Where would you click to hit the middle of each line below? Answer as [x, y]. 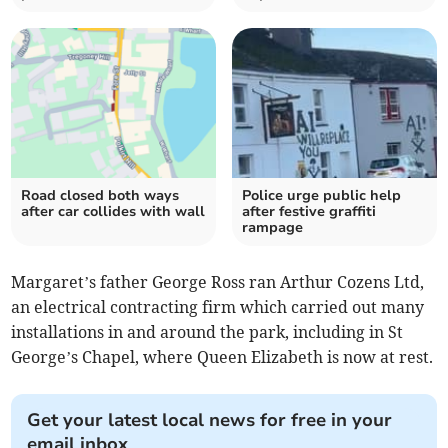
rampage [272, 227]
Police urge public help [321, 195]
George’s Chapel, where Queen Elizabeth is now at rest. [222, 356]
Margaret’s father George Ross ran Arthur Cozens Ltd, [218, 281]
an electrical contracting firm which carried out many [218, 306]
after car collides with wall [113, 211]
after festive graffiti [309, 211]
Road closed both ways [100, 195]
